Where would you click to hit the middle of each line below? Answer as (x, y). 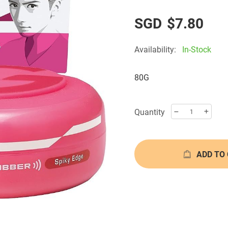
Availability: (155, 49)
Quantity (150, 111)
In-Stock (197, 49)
